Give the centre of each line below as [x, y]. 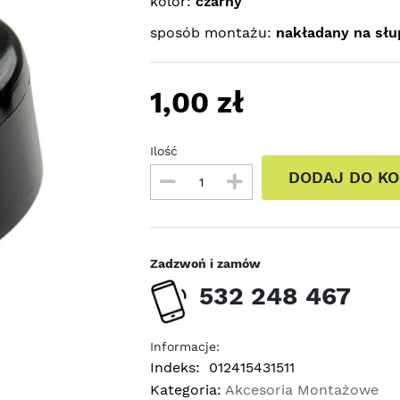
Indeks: [175, 367]
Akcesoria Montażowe [300, 389]
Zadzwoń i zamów [205, 263]
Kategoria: [185, 389]
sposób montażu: [212, 33]
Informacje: [184, 346]
